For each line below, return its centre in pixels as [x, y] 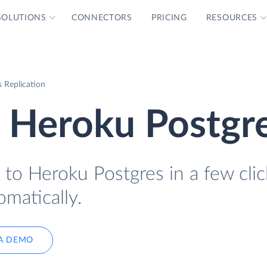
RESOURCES [232, 18]
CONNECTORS [102, 18]
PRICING [169, 18]
